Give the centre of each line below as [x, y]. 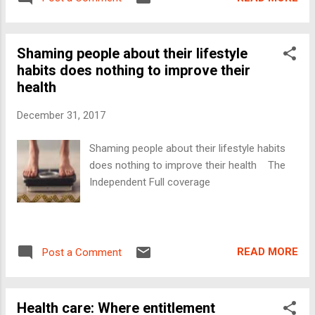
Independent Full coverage [150, 182]
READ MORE [268, 252]
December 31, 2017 [61, 116]
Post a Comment [82, 252]
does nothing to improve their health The [188, 165]
